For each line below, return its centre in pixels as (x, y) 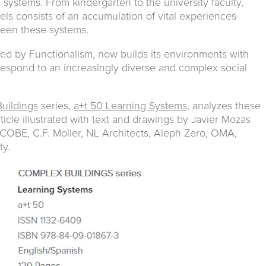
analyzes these (225, 106)
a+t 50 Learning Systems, (132, 106)
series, (56, 106)
